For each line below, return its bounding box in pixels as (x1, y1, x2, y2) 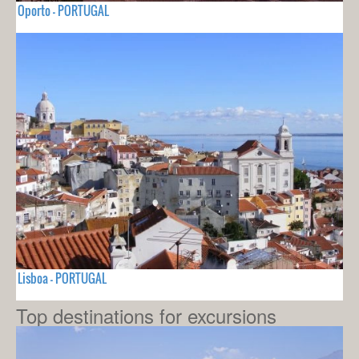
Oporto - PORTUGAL (18, 2, 109, 20)
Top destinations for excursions (16, 301, 276, 329)
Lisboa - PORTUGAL (18, 268, 107, 287)
